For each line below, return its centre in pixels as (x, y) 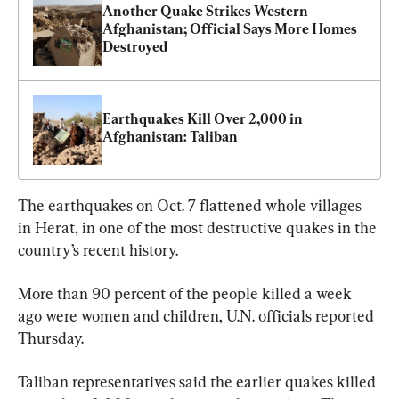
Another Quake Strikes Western (205, 11)
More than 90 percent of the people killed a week (187, 293)
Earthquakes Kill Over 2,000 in (203, 118)
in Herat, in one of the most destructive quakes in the (199, 227)
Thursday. (51, 338)
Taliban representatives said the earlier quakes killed (199, 381)
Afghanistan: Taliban (170, 136)
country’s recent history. (98, 249)
